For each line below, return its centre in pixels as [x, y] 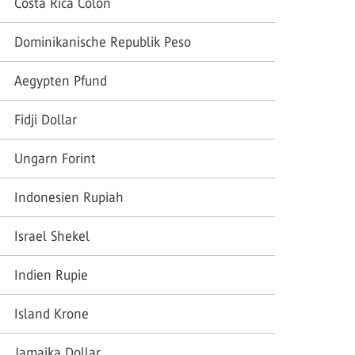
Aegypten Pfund [61, 81]
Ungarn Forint [55, 158]
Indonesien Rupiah [69, 197]
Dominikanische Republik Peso [103, 42]
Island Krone [52, 314]
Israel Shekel [52, 236]
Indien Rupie [51, 275]
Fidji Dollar [46, 120]
